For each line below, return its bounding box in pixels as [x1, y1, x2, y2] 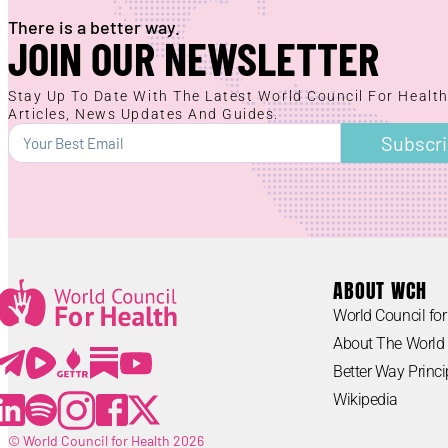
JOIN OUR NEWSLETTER [8, 31, 379, 86]
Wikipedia [333, 389, 398, 409]
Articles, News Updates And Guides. [8, 106, 280, 123]
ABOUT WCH [333, 274, 427, 306]
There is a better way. [8, 16, 180, 39]
